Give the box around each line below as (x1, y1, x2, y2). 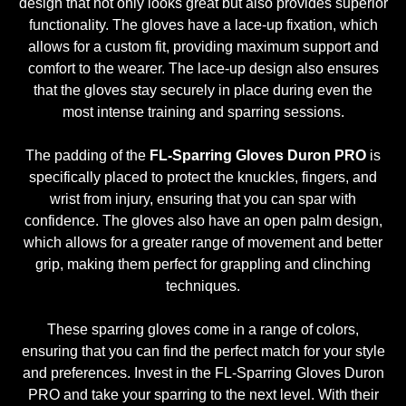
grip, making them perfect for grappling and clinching (35, 256, 371, 273)
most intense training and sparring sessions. (62, 104, 344, 121)
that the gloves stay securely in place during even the (34, 82, 372, 99)
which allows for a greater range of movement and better (24, 235, 382, 251)
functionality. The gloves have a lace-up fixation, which (28, 17, 378, 34)
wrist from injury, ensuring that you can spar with (50, 191, 356, 208)
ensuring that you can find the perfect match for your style (21, 343, 385, 360)
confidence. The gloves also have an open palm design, (24, 213, 382, 229)
